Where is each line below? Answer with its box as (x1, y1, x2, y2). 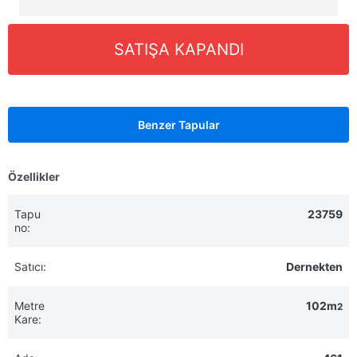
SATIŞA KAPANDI (113, 40, 244, 59)
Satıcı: (14, 260, 46, 273)
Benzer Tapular (137, 118, 220, 131)
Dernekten (286, 260, 343, 273)
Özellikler (8, 170, 60, 183)
